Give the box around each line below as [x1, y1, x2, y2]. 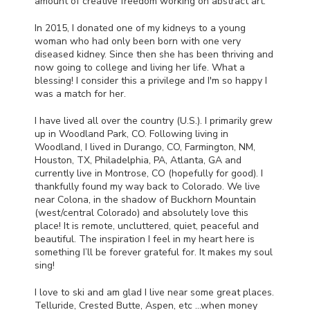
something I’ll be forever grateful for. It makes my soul [35, 245, 273, 259]
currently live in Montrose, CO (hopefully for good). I [35, 166, 263, 180]
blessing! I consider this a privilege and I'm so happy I [35, 73, 267, 87]
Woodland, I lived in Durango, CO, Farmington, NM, [35, 140, 255, 154]
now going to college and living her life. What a [35, 60, 245, 74]
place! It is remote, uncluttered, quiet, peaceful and [35, 219, 259, 232]
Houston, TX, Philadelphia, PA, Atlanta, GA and [35, 153, 241, 167]
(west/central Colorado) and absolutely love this [35, 206, 248, 219]
